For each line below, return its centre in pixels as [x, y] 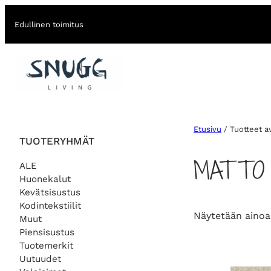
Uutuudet [40, 259]
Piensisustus [47, 232]
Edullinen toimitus [49, 24]
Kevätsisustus [50, 192]
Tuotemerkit [46, 245]
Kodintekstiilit [50, 205]
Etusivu [207, 129]
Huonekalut [45, 179]
